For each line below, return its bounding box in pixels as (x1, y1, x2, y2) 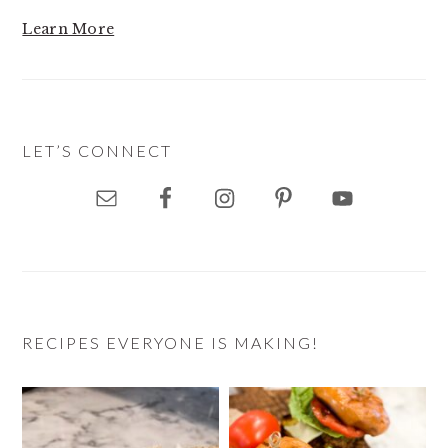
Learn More (22, 19, 115, 38)
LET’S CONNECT (22, 140, 173, 160)
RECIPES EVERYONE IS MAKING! (22, 332, 320, 352)
